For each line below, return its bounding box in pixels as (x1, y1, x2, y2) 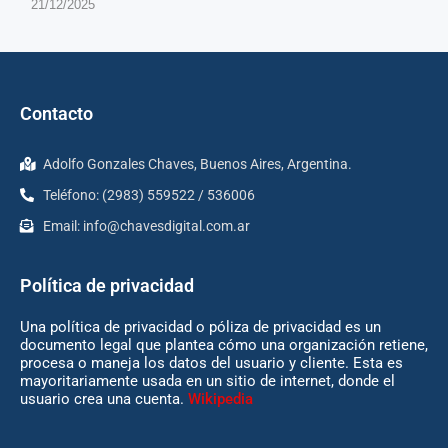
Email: (42, 217, 83, 234)
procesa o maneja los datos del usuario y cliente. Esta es (20, 353, 403, 372)
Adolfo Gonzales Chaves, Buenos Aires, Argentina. (42, 155, 352, 172)
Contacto (20, 102, 93, 124)
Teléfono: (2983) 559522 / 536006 (42, 186, 255, 203)
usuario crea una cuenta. (20, 389, 188, 408)
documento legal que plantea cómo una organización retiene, (20, 335, 428, 354)
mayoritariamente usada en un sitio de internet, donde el (20, 371, 395, 390)
